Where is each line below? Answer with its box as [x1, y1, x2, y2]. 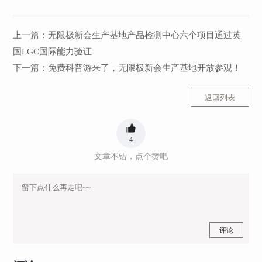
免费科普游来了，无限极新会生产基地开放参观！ [48, 63, 242, 73]
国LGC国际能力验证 [13, 46, 92, 56]
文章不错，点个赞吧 [94, 151, 168, 161]
